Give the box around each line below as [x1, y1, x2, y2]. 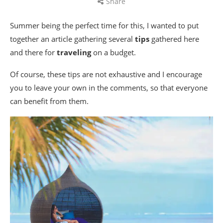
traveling [57, 47, 91, 57]
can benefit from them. [10, 96, 89, 106]
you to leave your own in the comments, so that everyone [10, 83, 208, 93]
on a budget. [91, 47, 136, 57]
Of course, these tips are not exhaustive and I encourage [10, 69, 202, 79]
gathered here [149, 34, 199, 44]
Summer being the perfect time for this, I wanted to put [10, 20, 199, 30]
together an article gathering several [10, 34, 135, 44]
